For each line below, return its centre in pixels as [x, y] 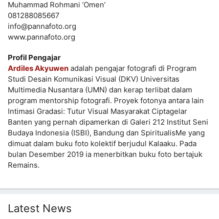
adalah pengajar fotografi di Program [132, 68]
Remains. [24, 165]
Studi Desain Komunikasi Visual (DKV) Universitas [94, 79]
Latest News [40, 208]
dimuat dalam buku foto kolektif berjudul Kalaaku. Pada [102, 143]
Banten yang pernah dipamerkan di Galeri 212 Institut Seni [108, 122]
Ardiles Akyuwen [38, 68]
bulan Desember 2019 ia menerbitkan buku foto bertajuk [105, 154]
